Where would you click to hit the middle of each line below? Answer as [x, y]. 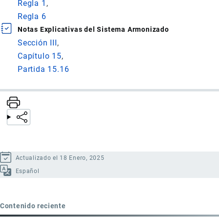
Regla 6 [32, 16]
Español [27, 171]
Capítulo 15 [40, 56]
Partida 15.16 [44, 69]
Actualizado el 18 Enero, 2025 [60, 158]
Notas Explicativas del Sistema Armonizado [93, 29]
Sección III [37, 43]
